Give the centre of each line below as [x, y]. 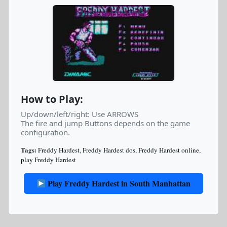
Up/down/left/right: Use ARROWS [80, 114]
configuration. [45, 132]
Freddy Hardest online [169, 150]
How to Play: [52, 99]
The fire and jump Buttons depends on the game [105, 123]
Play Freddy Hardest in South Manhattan [118, 183]
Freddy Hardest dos [109, 150]
